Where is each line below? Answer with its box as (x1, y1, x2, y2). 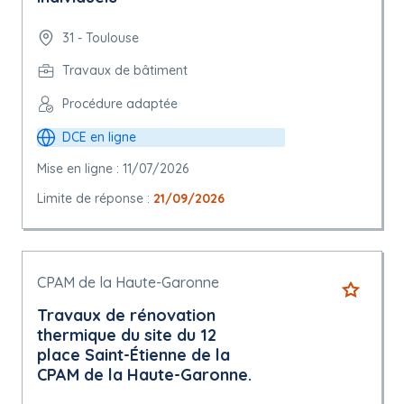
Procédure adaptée (62, 96, 178, 113)
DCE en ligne (62, 129, 136, 146)
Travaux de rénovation (37, 305, 216, 326)
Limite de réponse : (37, 190, 153, 207)
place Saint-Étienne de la (37, 344, 230, 366)
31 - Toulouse (62, 29, 139, 46)
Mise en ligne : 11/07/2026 (37, 161, 188, 178)
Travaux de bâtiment (62, 62, 188, 79)
